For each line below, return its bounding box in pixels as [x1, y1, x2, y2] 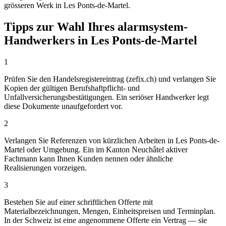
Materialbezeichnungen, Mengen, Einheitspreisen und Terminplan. [4, 206, 215, 215]
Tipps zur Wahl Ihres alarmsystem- [4, 20, 188, 33]
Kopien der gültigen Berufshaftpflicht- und [4, 83, 140, 92]
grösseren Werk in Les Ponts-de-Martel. [4, 1, 130, 10]
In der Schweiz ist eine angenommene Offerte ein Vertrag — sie [4, 215, 207, 224]
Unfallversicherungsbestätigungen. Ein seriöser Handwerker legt [4, 92, 209, 101]
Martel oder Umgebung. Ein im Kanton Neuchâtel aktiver [4, 145, 188, 154]
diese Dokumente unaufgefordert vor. [4, 101, 123, 110]
